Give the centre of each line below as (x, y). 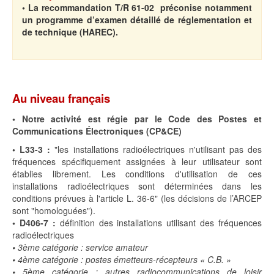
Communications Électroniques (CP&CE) (97, 131)
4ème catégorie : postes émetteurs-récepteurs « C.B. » (123, 260)
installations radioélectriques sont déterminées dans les (137, 186)
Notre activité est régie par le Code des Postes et (142, 119)
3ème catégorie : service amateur (82, 247)
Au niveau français (61, 98)
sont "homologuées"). (54, 211)
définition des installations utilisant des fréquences (158, 223)
